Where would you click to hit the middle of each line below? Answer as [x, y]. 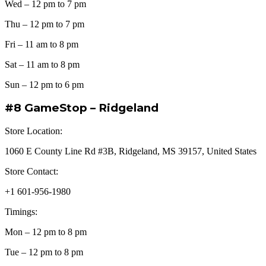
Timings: [21, 212]
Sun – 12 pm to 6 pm [44, 84]
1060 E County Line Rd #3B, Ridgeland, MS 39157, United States [131, 151]
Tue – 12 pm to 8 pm [44, 252]
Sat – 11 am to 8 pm [42, 64]
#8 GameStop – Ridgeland [82, 108]
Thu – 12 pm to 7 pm [45, 24]
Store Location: [34, 131]
